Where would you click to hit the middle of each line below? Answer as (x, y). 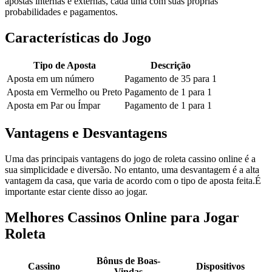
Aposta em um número (50, 78)
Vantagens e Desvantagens (86, 133)
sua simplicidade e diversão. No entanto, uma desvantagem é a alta (132, 169)
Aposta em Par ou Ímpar (53, 105)
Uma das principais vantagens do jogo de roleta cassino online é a (130, 158)
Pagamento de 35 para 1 (171, 78)
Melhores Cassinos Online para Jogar (122, 217)
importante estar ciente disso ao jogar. (76, 191)
